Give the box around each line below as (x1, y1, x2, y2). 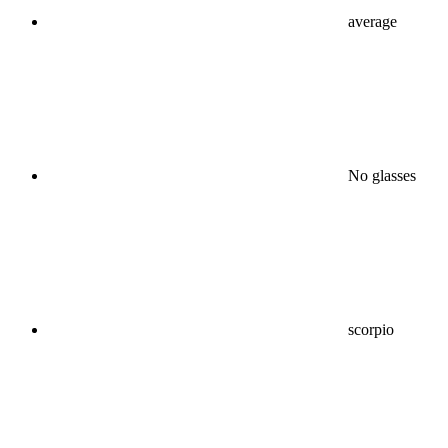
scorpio (348, 320, 394, 338)
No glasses (348, 166, 416, 184)
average (348, 12, 397, 30)
